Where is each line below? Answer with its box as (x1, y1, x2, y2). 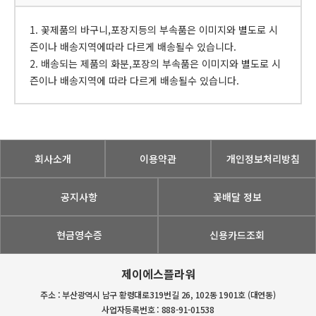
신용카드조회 (209, 228, 265, 243)
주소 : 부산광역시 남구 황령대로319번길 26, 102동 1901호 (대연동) (40, 288, 276, 301)
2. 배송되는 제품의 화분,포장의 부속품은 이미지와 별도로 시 (30, 56, 281, 71)
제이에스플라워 (121, 265, 195, 283)
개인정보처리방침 (226, 152, 300, 166)
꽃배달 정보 (212, 190, 262, 205)
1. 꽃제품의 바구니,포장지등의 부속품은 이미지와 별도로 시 (30, 23, 278, 37)
